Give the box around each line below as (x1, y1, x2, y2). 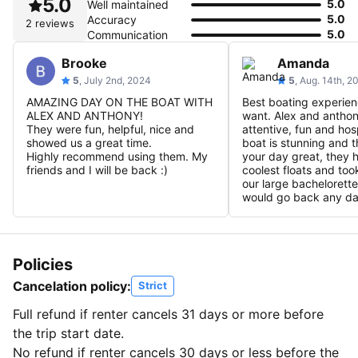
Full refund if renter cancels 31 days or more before (13, 306, 324, 322)
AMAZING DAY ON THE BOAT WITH (26, 95, 213, 109)
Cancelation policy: (13, 278, 131, 294)
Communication (87, 28, 168, 42)
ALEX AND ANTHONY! (26, 109, 143, 122)
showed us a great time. (26, 136, 152, 149)
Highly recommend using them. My (26, 149, 208, 163)
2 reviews (26, 17, 74, 30)
